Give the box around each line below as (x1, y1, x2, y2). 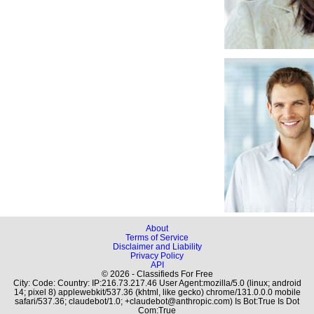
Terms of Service (125, 233, 189, 242)
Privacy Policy (130, 251, 184, 260)
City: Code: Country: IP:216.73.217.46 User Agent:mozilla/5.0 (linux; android (13, 278, 301, 287)
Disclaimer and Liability (112, 242, 202, 251)
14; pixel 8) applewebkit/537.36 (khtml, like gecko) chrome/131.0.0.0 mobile (13, 287, 301, 296)
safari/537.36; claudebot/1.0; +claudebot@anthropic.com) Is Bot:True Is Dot (15, 296, 299, 306)
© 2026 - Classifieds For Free (101, 269, 213, 278)
